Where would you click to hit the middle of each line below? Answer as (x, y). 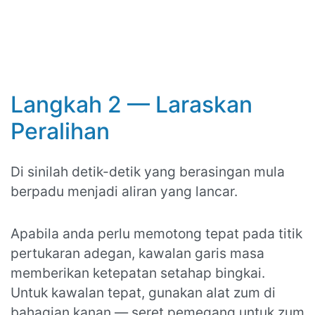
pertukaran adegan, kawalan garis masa (137, 253)
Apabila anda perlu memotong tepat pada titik (156, 234)
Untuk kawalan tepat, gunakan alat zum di (143, 293)
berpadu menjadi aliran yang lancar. (124, 192)
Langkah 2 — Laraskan (131, 105)
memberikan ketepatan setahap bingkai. (138, 273)
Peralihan (60, 131)
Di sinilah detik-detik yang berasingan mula (148, 172)
